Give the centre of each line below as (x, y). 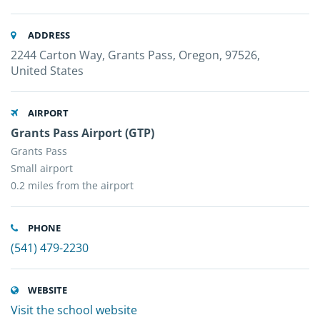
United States (47, 71)
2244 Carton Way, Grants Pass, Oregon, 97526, (135, 55)
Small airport (42, 168)
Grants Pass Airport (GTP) (82, 133)
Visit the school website (74, 310)
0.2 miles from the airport (72, 185)
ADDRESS (48, 35)
